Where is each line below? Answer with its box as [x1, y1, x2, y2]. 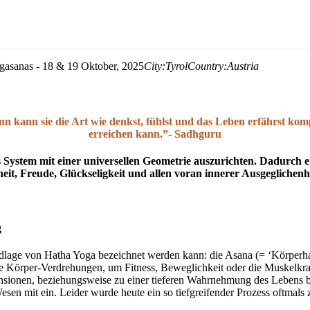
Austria [227, 60, 259, 72]
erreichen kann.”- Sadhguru [88, 127, 221, 140]
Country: [188, 60, 227, 72]
